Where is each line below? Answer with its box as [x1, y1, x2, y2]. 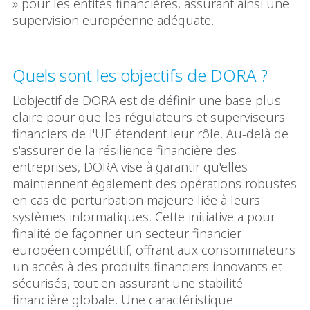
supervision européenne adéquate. [12, 11, 214, 28]
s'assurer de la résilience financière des [12, 141, 237, 158]
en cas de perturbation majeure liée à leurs [12, 191, 260, 208]
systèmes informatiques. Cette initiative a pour [12, 208, 275, 225]
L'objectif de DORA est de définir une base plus [12, 91, 281, 109]
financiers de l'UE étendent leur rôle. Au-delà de [12, 125, 289, 142]
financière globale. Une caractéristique [12, 291, 233, 308]
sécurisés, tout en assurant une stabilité [12, 274, 243, 291]
